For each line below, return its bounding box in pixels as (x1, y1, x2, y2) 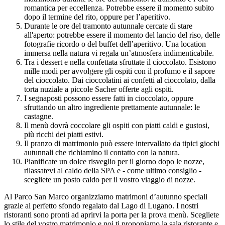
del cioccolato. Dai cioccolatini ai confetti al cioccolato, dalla (24, 75, 215, 84)
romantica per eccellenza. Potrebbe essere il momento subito (24, 3, 214, 12)
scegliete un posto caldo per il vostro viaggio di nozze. (24, 175, 195, 184)
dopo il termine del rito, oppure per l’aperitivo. (24, 12, 170, 21)
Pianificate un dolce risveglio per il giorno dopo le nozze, (24, 157, 204, 166)
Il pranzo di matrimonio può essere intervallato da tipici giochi (24, 139, 219, 148)
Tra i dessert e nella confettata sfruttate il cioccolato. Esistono (24, 57, 216, 66)
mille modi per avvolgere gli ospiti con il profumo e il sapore (24, 66, 215, 75)
